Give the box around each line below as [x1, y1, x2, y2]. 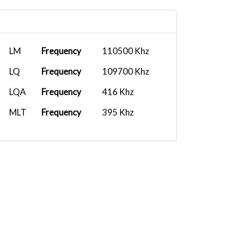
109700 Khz [102, 66, 149, 77]
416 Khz [102, 86, 134, 97]
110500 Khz [102, 45, 149, 56]
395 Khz [102, 107, 134, 118]
